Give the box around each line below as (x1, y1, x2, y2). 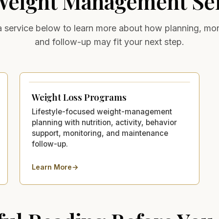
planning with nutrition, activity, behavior (32, 117, 177, 127)
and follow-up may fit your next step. (35, 37, 184, 47)
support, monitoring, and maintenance (32, 128, 168, 138)
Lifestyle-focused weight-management (32, 107, 172, 116)
